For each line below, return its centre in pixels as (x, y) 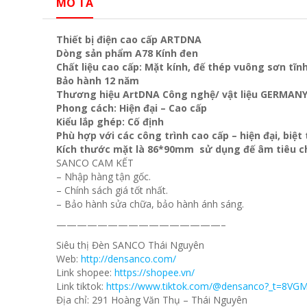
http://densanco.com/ (128, 259)
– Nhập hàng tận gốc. (103, 177)
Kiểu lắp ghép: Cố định (110, 122)
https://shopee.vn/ (155, 273)
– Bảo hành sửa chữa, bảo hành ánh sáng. (150, 204)
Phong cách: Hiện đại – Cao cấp (132, 108)
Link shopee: (85, 273)
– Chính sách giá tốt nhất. (112, 191)
